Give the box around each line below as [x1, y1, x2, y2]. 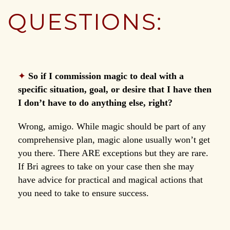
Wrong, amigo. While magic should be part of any [18, 121, 206, 131]
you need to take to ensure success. [18, 187, 149, 198]
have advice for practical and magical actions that [18, 174, 203, 185]
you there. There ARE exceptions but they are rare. [18, 147, 208, 158]
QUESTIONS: [8, 7, 163, 35]
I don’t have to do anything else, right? [18, 97, 172, 108]
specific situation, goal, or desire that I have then [18, 84, 212, 94]
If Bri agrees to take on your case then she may [18, 161, 194, 171]
